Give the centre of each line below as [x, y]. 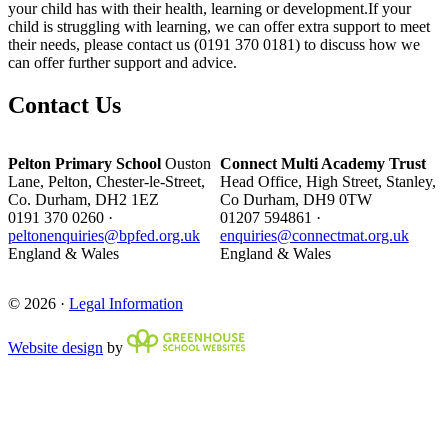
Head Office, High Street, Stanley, [327, 181]
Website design [55, 347]
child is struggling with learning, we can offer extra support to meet [219, 26]
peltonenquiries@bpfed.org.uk [104, 235]
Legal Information [126, 303]
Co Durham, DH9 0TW [295, 199]
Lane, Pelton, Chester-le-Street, [106, 181]
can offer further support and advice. [122, 62]
